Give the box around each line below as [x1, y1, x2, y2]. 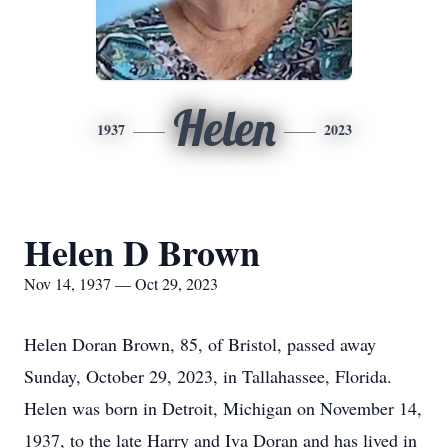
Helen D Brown [24, 226, 260, 278]
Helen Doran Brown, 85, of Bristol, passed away [24, 332, 376, 356]
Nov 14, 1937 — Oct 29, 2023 [24, 273, 218, 294]
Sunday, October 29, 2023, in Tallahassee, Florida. [24, 364, 392, 388]
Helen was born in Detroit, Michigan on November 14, [24, 396, 422, 420]
